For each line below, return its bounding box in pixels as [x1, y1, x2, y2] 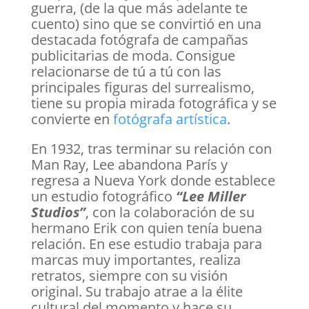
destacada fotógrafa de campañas [30, 30, 248, 49]
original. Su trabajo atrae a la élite [30, 282, 243, 301]
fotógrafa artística [112, 110, 227, 128]
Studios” [30, 203, 86, 221]
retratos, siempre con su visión [30, 266, 228, 285]
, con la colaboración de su [85, 203, 255, 221]
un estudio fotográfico [30, 187, 176, 206]
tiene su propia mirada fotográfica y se [30, 94, 277, 112]
